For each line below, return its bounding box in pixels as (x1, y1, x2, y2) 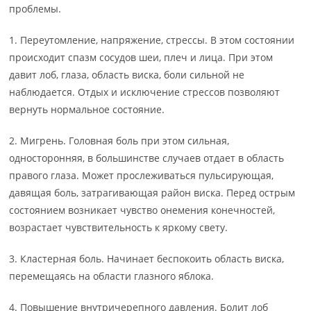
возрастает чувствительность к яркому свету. (9, 221, 228, 235)
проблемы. (9, 2, 62, 16)
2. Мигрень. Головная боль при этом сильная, (9, 134, 230, 148)
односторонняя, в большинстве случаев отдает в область (9, 151, 285, 165)
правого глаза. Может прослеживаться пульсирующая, (9, 169, 274, 183)
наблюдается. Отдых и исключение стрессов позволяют (9, 85, 280, 99)
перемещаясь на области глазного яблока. (9, 269, 215, 283)
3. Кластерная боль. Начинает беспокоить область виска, (9, 252, 285, 266)
